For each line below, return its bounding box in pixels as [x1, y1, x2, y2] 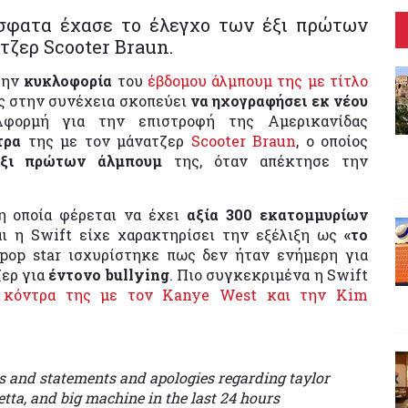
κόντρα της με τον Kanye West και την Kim [3, 284, 369, 304]
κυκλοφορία [24, 70, 117, 90]
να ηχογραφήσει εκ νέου [190, 90, 368, 110]
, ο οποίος [296, 130, 369, 150]
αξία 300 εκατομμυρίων [187, 204, 369, 224]
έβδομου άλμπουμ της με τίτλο [147, 70, 369, 90]
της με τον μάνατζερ [27, 130, 191, 150]
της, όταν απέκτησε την [174, 150, 369, 170]
